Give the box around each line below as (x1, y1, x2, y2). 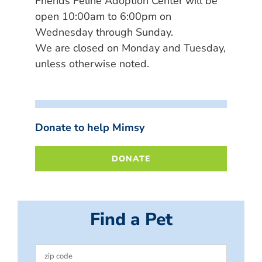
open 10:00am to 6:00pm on (35, 9, 171, 23)
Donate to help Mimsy (35, 120, 144, 135)
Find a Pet (89, 207, 173, 232)
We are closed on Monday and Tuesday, (35, 40, 226, 55)
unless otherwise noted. (35, 56, 149, 71)
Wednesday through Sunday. (35, 25, 173, 39)
